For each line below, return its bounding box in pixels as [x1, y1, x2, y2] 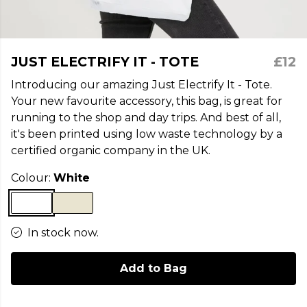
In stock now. [27, 226, 99, 239]
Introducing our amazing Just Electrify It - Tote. [11, 78, 272, 91]
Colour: [11, 171, 53, 184]
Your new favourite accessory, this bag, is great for [11, 95, 282, 108]
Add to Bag [120, 262, 187, 275]
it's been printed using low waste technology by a [11, 127, 282, 140]
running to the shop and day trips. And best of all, [11, 111, 281, 124]
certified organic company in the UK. [11, 144, 210, 157]
